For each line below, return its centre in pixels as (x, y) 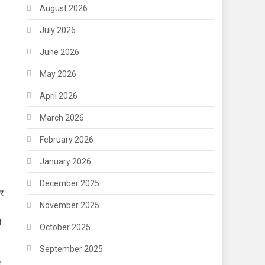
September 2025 (72, 249)
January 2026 (66, 161)
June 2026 (60, 52)
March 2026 (62, 117)
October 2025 (65, 227)
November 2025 (70, 205)
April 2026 (59, 96)
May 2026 (58, 74)
